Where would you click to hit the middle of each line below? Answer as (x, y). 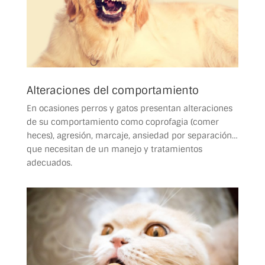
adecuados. (49, 162)
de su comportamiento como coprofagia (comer (122, 122)
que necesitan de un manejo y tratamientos (114, 149)
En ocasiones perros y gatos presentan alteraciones (129, 108)
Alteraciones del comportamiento (112, 90)
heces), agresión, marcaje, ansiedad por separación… (132, 135)
